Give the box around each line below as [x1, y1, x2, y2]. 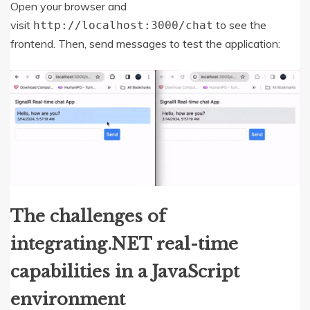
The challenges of [10, 206, 165, 226]
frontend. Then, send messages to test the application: [10, 36, 280, 51]
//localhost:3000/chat [68, 18, 213, 32]
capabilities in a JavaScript [10, 261, 239, 282]
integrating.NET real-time [10, 233, 238, 254]
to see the [213, 17, 266, 32]
